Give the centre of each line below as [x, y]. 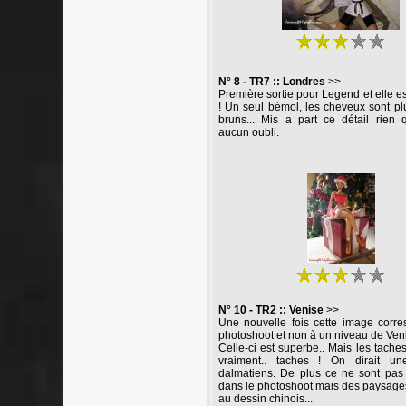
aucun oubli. [249, 132]
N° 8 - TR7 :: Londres [273, 82]
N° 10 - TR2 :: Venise [271, 310]
